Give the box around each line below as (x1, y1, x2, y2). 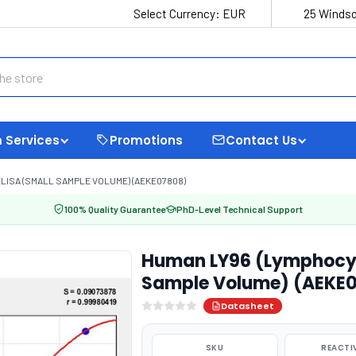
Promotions (110, 131, 183, 149)
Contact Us (226, 131, 297, 149)
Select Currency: (133, 6, 222, 21)
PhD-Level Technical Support (176, 203, 303, 215)
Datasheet (220, 300, 274, 312)
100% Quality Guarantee (64, 203, 165, 215)
